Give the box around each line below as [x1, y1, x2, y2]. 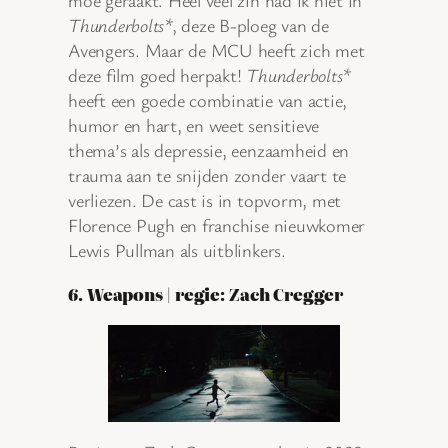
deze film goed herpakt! [68, 62, 247, 87]
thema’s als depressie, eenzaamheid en [68, 137, 350, 162]
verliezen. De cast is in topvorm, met [68, 187, 342, 212]
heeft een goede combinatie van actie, [68, 87, 348, 112]
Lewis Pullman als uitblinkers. [68, 237, 286, 262]
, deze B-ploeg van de [171, 12, 329, 37]
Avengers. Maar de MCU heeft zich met [68, 37, 365, 62]
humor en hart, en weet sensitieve [68, 112, 320, 137]
